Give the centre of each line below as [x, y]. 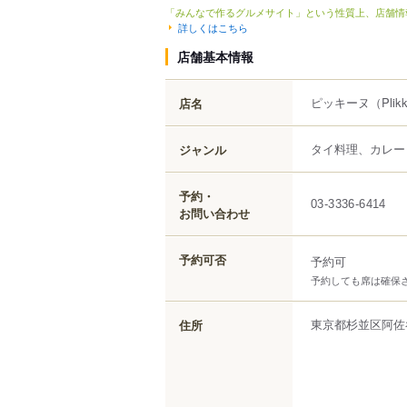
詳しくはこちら [213, 27]
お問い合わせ [214, 213]
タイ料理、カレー [358, 148]
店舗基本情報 [215, 56]
